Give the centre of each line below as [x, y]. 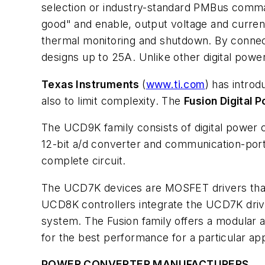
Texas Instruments [92, 84]
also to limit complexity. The [113, 101]
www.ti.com [175, 84]
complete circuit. [84, 161]
